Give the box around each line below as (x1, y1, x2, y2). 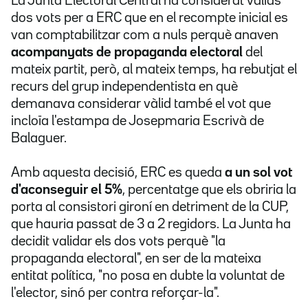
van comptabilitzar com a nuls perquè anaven (11, 29, 278, 42)
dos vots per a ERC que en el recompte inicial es (11, 12, 288, 25)
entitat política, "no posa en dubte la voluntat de (11, 269, 285, 283)
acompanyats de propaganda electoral (11, 46, 243, 59)
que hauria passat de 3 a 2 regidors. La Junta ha (11, 218, 291, 231)
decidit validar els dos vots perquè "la (11, 235, 225, 248)
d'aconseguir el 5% (11, 184, 122, 197)
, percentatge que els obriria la (122, 184, 296, 197)
